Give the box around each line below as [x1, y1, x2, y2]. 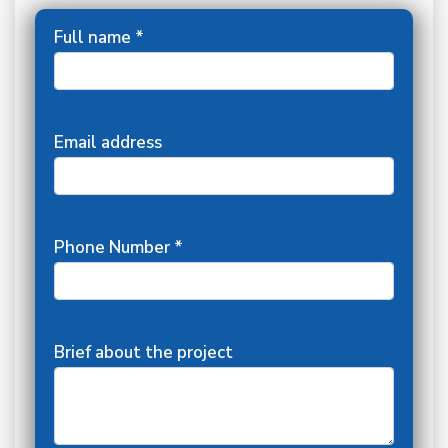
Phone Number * [53, 235, 183, 259]
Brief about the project [53, 340, 233, 364]
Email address [53, 130, 162, 154]
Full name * [53, 25, 144, 49]
